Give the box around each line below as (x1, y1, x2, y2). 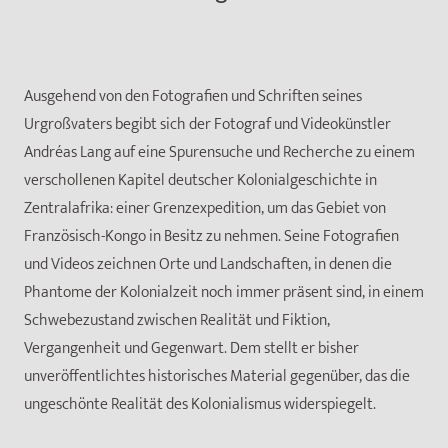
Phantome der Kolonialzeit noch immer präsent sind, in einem (24, 279, 424, 307)
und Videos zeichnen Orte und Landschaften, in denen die (24, 251, 392, 279)
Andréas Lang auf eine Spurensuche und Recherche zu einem (24, 139, 415, 167)
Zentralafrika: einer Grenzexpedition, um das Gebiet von (24, 195, 386, 223)
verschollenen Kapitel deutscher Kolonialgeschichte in (24, 167, 377, 195)
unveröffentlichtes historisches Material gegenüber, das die (24, 363, 410, 391)
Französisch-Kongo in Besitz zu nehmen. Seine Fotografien (24, 223, 399, 251)
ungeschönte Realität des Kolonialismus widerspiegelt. (24, 391, 376, 419)
